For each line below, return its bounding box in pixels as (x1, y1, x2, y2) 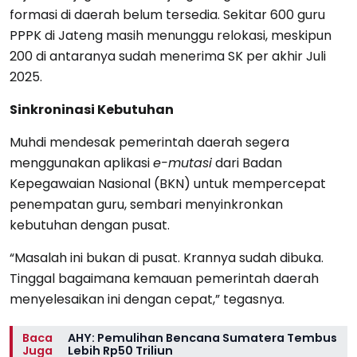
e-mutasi (153, 153, 212, 172)
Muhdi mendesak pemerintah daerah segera (10, 132, 289, 151)
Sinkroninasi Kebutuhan (10, 100, 174, 119)
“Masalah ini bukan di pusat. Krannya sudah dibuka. (10, 248, 324, 267)
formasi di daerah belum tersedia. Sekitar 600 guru (10, 5, 325, 24)
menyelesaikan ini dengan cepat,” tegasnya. (10, 289, 284, 308)
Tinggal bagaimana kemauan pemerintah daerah (10, 269, 319, 288)
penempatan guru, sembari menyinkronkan (10, 194, 283, 214)
